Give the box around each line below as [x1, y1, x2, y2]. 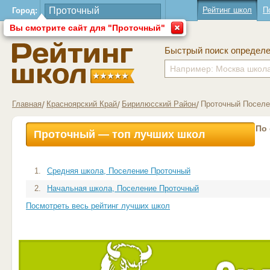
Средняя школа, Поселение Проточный [47, 166, 190, 175]
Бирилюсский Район [122, 99, 196, 108]
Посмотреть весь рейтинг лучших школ [26, 201, 170, 210]
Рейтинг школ [202, 5, 252, 14]
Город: [12, 6, 37, 15]
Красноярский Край [46, 99, 117, 108]
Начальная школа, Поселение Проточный [47, 184, 199, 193]
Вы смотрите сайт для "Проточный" [10, 23, 165, 33]
